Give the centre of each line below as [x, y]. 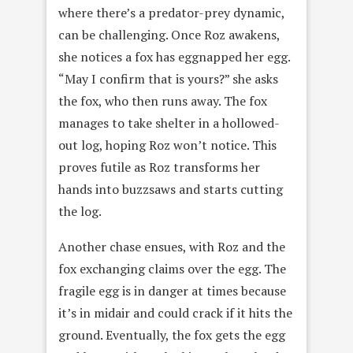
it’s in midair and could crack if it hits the [175, 313]
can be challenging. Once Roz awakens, [169, 35]
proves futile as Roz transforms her [159, 167]
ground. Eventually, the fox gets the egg [172, 335]
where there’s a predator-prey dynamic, [171, 13]
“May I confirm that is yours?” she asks [168, 79]
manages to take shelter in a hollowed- [169, 123]
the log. [80, 212]
